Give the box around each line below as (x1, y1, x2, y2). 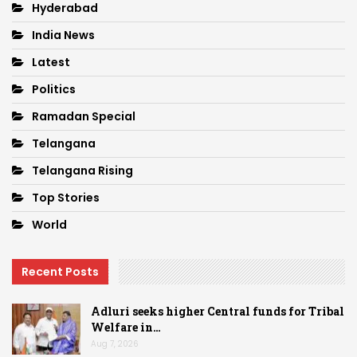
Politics (32, 80, 76, 97)
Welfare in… (91, 320, 161, 335)
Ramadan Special (32, 108, 135, 124)
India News (32, 26, 95, 43)
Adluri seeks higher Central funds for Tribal (91, 304, 344, 320)
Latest (32, 53, 70, 70)
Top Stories (32, 189, 100, 206)
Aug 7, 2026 (91, 338, 138, 351)
